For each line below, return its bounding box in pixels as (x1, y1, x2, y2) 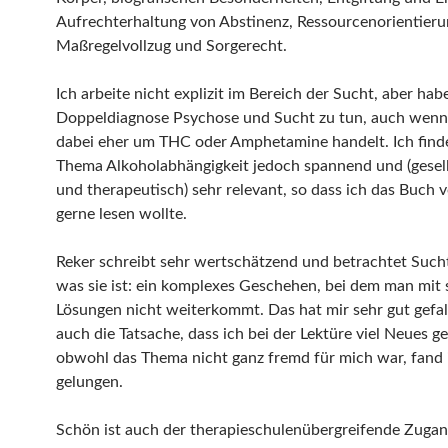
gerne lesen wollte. (56, 206, 187, 222)
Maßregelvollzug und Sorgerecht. (56, 38, 287, 54)
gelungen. (56, 374, 123, 390)
